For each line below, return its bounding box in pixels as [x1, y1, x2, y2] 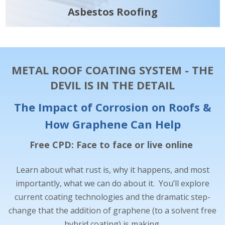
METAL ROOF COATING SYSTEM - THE [12, 55, 213, 70]
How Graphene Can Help [44, 109, 181, 125]
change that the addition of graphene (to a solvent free [9, 198, 216, 209]
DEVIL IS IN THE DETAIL [50, 70, 175, 85]
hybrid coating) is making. [64, 211, 161, 223]
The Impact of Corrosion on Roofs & [14, 92, 211, 107]
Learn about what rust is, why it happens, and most [16, 157, 209, 169]
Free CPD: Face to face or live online [30, 131, 195, 144]
